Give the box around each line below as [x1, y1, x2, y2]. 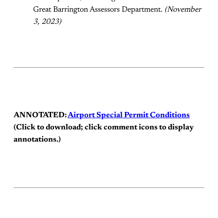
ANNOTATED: [14, 111, 68, 119]
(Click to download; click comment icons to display [14, 124, 194, 131]
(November [164, 5, 201, 14]
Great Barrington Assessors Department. [33, 5, 164, 14]
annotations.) [14, 136, 61, 144]
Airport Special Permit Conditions [68, 111, 190, 119]
